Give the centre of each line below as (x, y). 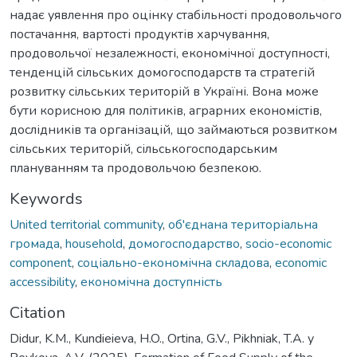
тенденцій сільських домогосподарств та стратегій (162, 72)
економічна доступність (151, 282)
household (94, 243)
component (41, 263)
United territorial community (86, 224)
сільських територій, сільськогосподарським (143, 149)
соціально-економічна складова (173, 263)
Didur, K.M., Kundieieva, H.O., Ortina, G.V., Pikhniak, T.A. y (162, 338)
